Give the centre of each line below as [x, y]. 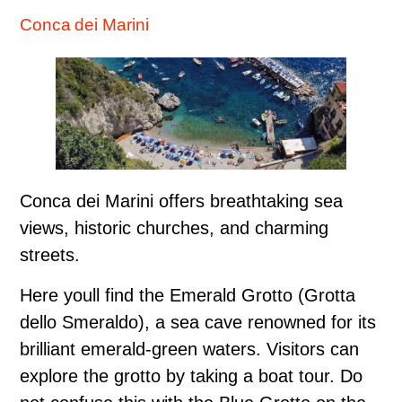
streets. [50, 254]
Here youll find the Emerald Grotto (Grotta [188, 295]
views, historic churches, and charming [174, 227]
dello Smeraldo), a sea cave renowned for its [198, 322]
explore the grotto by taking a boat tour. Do [191, 376]
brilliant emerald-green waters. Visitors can [189, 349]
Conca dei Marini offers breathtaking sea [181, 201]
